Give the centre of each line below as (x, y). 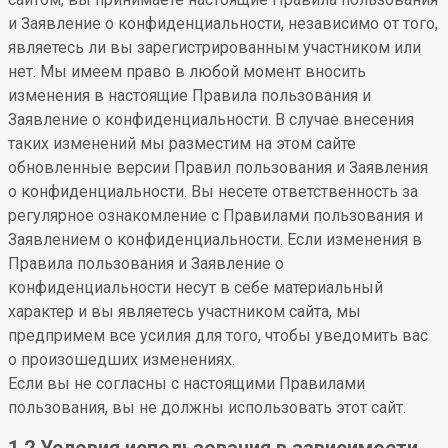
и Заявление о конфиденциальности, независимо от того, (223, 23)
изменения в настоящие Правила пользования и (189, 95)
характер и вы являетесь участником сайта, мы (184, 311)
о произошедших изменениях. (121, 359)
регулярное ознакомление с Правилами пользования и (215, 215)
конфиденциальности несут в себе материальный (195, 287)
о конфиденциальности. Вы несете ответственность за (213, 191)
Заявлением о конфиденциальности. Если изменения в (215, 239)
